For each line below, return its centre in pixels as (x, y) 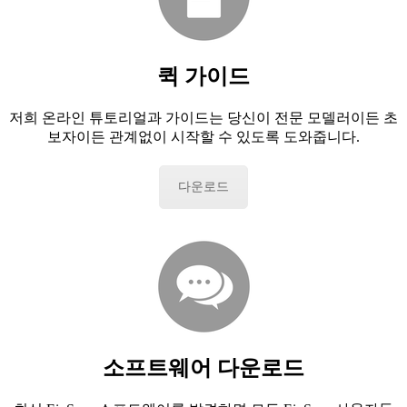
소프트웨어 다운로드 (203, 368)
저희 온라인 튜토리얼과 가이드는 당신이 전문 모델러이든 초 (203, 117)
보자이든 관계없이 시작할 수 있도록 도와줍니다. (203, 136)
